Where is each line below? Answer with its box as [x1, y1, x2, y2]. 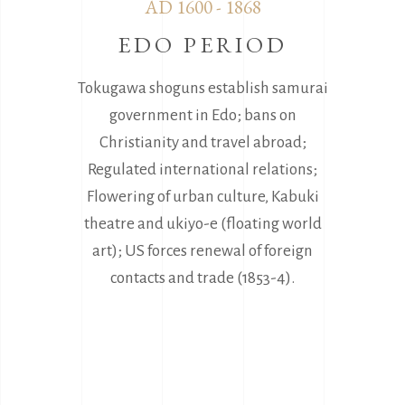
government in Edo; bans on [108, 106, 297, 124]
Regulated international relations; [88, 160, 317, 178]
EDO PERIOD [118, 29, 287, 59]
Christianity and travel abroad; [99, 133, 306, 151]
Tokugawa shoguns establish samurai [77, 79, 328, 97]
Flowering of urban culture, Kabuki [86, 187, 319, 205]
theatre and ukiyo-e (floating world [83, 214, 322, 232]
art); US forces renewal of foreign [92, 241, 313, 259]
